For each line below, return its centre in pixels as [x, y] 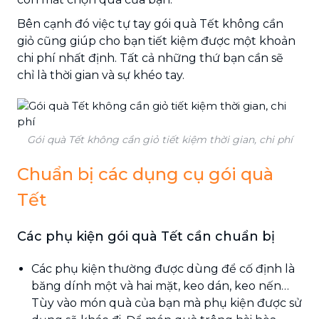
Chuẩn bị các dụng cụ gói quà [145, 174]
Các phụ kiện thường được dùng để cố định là [163, 268]
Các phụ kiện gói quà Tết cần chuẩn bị [146, 236]
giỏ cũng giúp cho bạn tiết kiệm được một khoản [156, 41]
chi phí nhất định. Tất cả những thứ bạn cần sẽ [150, 58]
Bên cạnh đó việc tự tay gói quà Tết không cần [150, 23]
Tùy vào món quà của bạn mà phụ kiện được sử [167, 303]
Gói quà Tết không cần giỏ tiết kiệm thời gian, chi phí [159, 139]
